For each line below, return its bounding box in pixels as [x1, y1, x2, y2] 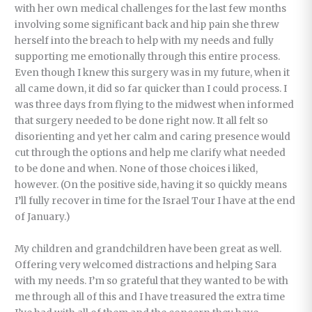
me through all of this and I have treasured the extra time [15, 291, 286, 304]
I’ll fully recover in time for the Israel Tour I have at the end [15, 194, 296, 207]
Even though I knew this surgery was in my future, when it [15, 66, 290, 79]
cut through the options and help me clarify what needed [15, 146, 286, 159]
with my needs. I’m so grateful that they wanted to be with [15, 275, 289, 288]
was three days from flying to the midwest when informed [15, 98, 295, 111]
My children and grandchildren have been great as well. [15, 243, 282, 256]
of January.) [15, 210, 71, 223]
